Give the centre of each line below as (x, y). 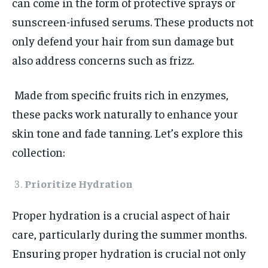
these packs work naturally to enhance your (125, 114)
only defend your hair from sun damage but (123, 41)
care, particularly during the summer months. (129, 234)
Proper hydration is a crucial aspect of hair (121, 215)
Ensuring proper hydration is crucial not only (129, 253)
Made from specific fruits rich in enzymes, (121, 95)
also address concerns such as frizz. (103, 60)
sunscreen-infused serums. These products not (133, 22)
